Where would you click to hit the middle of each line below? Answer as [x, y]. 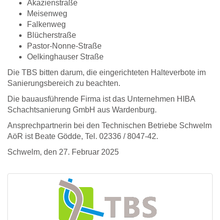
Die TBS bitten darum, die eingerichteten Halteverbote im [107, 73]
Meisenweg [47, 14]
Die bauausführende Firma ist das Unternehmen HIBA [101, 99]
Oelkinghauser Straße [65, 57]
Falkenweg [46, 25]
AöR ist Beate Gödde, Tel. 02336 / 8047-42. [83, 137]
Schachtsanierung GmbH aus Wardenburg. [82, 110]
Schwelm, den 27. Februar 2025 [63, 152]
